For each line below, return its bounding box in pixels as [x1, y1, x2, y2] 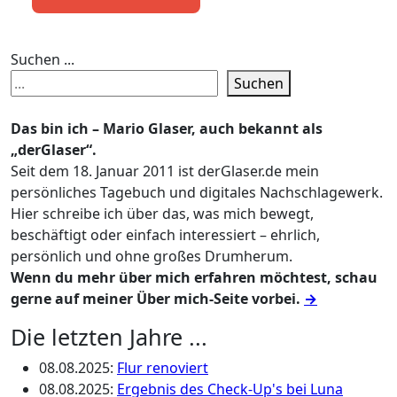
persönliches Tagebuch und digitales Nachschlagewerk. [11, 183, 383, 202]
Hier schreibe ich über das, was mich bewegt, [11, 204, 314, 223]
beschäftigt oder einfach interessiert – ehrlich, [11, 225, 320, 245]
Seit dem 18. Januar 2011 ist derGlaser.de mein [11, 161, 319, 181]
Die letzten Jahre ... [11, 322, 207, 352]
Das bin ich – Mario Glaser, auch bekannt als [11, 119, 323, 138]
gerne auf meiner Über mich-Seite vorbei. [11, 289, 304, 308]
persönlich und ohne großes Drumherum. [11, 246, 292, 266]
